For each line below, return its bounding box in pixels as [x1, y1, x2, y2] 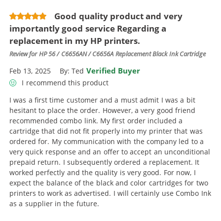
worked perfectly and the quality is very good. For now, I [9, 168, 196, 178]
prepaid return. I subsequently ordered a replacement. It [9, 157, 200, 167]
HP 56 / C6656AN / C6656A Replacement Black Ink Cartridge [38, 49, 206, 58]
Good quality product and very [54, 10, 183, 22]
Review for [9, 49, 39, 58]
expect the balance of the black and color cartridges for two [9, 178, 208, 188]
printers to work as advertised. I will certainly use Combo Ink [9, 188, 211, 198]
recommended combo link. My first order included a [9, 116, 183, 126]
